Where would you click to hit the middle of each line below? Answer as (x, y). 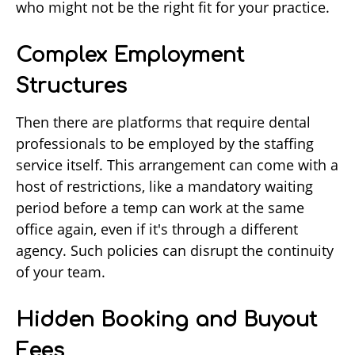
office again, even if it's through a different (157, 229)
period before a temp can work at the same (160, 208)
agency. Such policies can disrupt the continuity (175, 251)
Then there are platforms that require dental (163, 122)
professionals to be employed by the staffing (165, 144)
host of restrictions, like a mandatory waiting (164, 187)
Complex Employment (130, 55)
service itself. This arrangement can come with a (177, 165)
